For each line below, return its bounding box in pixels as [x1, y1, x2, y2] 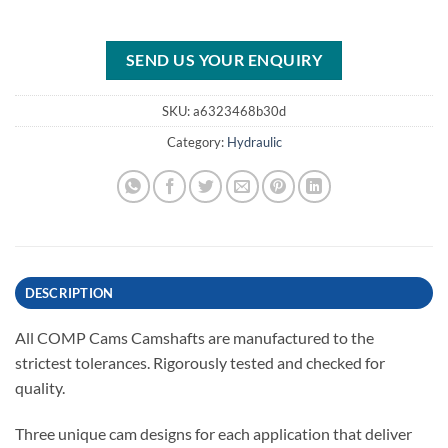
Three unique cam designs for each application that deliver [15, 424, 412, 444]
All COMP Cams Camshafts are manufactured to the [15, 328, 374, 348]
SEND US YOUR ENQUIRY [125, 50, 323, 69]
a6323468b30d [193, 103, 286, 120]
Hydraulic [226, 134, 282, 151]
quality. [15, 378, 65, 398]
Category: [166, 134, 227, 151]
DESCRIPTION [24, 285, 114, 302]
